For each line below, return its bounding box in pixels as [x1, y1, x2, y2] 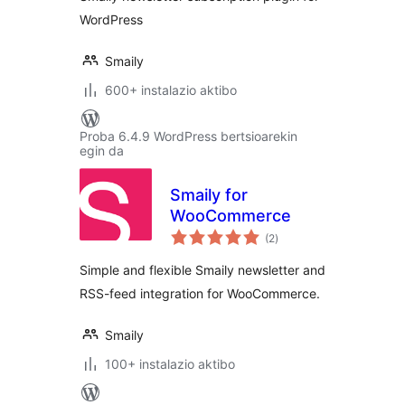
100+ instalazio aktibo [105, 356, 235, 372]
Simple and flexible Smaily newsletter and [80, 262, 325, 278]
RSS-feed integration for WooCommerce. [80, 286, 320, 301]
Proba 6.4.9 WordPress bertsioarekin [80, 128, 297, 144]
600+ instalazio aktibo [105, 82, 237, 98]
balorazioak [274, 225, 334, 239]
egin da [80, 143, 124, 158]
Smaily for [170, 185, 248, 204]
